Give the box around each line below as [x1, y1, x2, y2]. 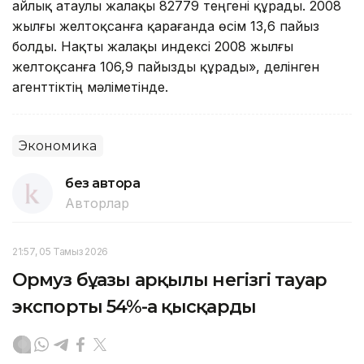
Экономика [19, 137, 97, 154]
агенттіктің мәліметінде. [12, 78, 168, 95]
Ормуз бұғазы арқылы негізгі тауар [12, 268, 327, 291]
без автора [65, 175, 141, 191]
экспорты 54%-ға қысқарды [12, 295, 256, 318]
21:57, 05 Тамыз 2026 [12, 245, 108, 258]
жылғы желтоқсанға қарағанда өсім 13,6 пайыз [12, 17, 319, 34]
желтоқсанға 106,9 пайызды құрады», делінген [12, 58, 319, 75]
